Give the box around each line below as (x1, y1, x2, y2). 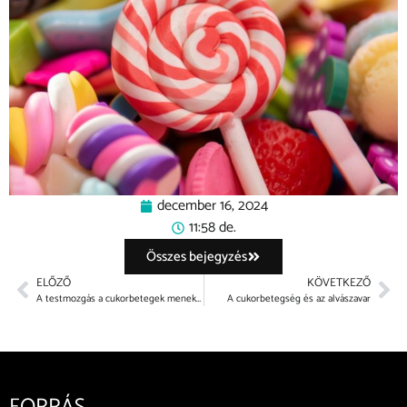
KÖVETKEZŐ (307, 273, 371, 293)
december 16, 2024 (156, 193, 268, 218)
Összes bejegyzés (146, 244, 247, 268)
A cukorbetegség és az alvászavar (227, 290, 371, 307)
